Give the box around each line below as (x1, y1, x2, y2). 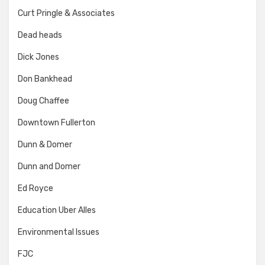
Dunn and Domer (18, 161, 80, 172)
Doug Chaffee (18, 95, 69, 106)
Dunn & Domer (18, 139, 72, 150)
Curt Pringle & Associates (18, 8, 115, 18)
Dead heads (18, 30, 62, 40)
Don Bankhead (18, 73, 72, 84)
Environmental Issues (18, 227, 99, 237)
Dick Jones (18, 51, 59, 62)
